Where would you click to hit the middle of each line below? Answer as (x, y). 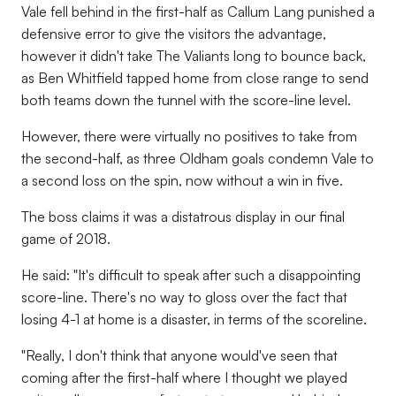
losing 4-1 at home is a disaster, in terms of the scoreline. (194, 319)
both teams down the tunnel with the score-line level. (186, 100)
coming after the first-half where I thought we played (184, 377)
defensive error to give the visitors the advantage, (174, 34)
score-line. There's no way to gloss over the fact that (184, 297)
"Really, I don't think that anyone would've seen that (179, 355)
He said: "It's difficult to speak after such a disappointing (191, 275)
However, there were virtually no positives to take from (189, 136)
